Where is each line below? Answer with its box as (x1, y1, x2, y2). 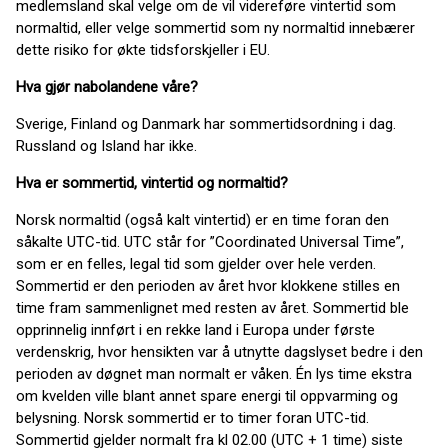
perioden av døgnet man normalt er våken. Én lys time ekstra (16, 365, 412, 383)
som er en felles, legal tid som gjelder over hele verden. (16, 255, 376, 273)
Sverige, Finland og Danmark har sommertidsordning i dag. (16, 115, 396, 133)
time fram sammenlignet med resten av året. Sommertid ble (16, 299, 409, 317)
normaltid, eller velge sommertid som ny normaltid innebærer (16, 19, 415, 37)
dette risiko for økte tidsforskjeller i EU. (16, 41, 270, 59)
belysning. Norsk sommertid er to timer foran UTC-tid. (16, 409, 369, 427)
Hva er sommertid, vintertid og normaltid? (16, 174, 288, 192)
